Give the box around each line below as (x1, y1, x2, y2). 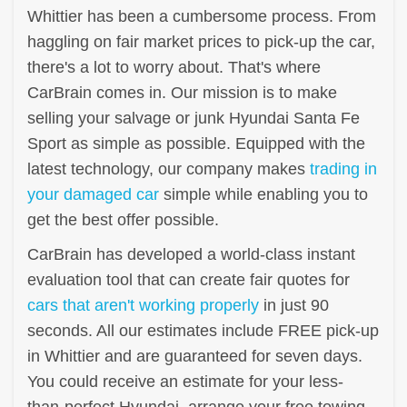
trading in (310, 159, 377, 178)
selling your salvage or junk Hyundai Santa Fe (27, 108, 360, 127)
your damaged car (27, 184, 159, 203)
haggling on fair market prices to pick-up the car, (27, 32, 375, 51)
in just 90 (259, 295, 329, 314)
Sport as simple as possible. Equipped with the (27, 134, 365, 153)
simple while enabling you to (159, 184, 368, 203)
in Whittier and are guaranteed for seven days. (27, 346, 362, 365)
